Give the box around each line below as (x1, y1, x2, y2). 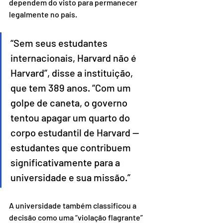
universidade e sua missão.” (10, 171, 130, 184)
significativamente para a (10, 156, 122, 169)
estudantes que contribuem (10, 141, 133, 154)
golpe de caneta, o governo (10, 97, 129, 109)
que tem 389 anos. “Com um (10, 82, 133, 94)
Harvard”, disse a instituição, (10, 67, 135, 79)
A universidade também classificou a (9, 201, 138, 211)
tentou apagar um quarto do (10, 111, 132, 124)
